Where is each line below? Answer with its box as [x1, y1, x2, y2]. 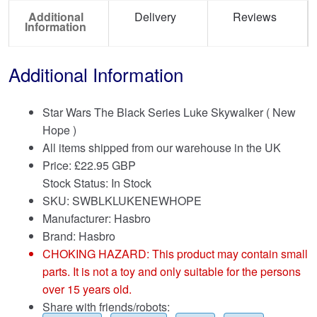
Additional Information [8, 60, 183, 87]
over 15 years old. [42, 280, 132, 297]
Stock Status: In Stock [42, 174, 151, 191]
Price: [42, 156, 74, 173]
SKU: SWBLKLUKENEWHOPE [42, 192, 202, 209]
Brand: [42, 227, 79, 244]
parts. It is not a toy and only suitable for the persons [42, 263, 301, 279]
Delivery [134, 8, 176, 25]
